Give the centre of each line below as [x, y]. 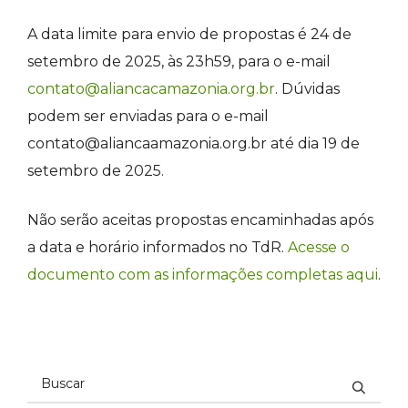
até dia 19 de [313, 143]
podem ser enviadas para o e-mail [148, 116]
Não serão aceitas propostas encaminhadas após [200, 219]
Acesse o [319, 247]
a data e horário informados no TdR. [158, 247]
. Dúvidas [307, 88]
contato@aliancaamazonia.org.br [147, 143]
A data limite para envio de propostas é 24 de [189, 34]
